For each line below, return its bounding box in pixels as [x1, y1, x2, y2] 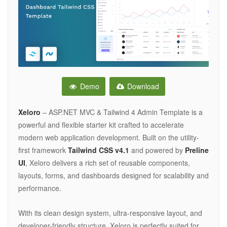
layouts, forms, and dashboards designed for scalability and [18, 170, 209, 181]
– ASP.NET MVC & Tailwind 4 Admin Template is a [41, 107, 203, 118]
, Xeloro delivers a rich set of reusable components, [25, 158, 190, 168]
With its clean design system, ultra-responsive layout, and [18, 208, 202, 218]
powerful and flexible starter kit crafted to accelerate [18, 120, 184, 130]
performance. [18, 183, 61, 194]
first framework [18, 145, 68, 156]
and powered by [129, 145, 185, 156]
